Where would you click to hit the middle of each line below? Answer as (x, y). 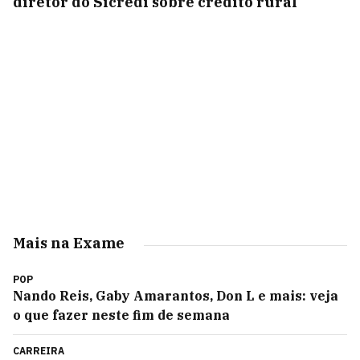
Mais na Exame (69, 243)
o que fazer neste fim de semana (121, 315)
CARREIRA (39, 351)
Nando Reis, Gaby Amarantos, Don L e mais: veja (176, 296)
